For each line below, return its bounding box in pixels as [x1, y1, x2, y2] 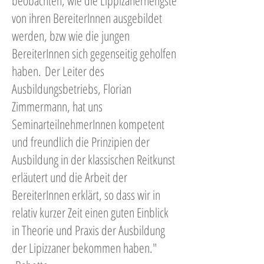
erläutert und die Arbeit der [12, 168, 127, 186]
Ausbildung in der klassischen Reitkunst [12, 150, 175, 168]
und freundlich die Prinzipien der [12, 133, 150, 150]
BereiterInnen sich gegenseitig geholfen [12, 44, 176, 62]
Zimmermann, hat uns [12, 97, 103, 115]
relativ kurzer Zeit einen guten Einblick [12, 203, 169, 221]
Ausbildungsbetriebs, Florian [12, 80, 131, 97]
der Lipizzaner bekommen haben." [12, 239, 157, 256]
